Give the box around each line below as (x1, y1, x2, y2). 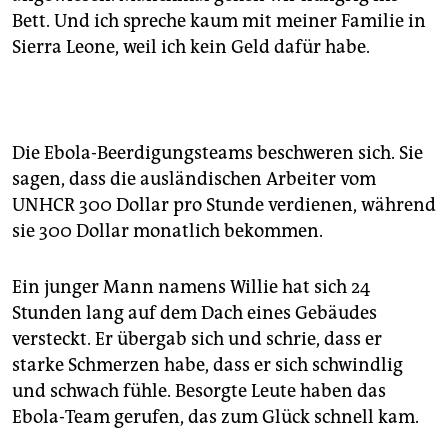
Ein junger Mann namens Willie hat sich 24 (12, 276, 370, 299)
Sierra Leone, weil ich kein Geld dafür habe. (12, 36, 370, 59)
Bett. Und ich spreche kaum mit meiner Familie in (12, 10, 426, 33)
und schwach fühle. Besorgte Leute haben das (12, 380, 386, 403)
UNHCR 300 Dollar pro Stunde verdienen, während (12, 194, 436, 217)
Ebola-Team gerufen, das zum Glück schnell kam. (12, 406, 419, 429)
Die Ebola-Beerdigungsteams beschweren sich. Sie (12, 142, 423, 165)
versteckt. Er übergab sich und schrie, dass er (12, 328, 382, 351)
